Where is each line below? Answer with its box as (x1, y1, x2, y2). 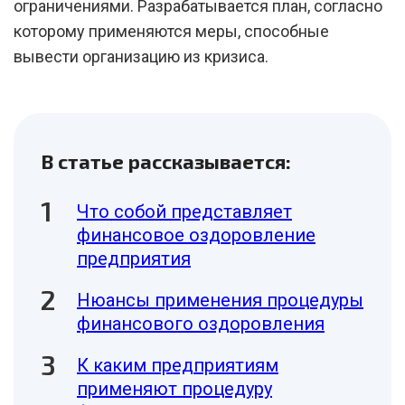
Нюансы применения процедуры (77, 289, 363, 311)
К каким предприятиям (77, 354, 278, 376)
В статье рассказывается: (41, 149, 291, 173)
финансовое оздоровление (77, 224, 316, 246)
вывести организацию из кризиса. (14, 47, 268, 66)
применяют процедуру (77, 378, 272, 400)
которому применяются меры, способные (14, 22, 329, 41)
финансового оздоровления (77, 313, 325, 334)
